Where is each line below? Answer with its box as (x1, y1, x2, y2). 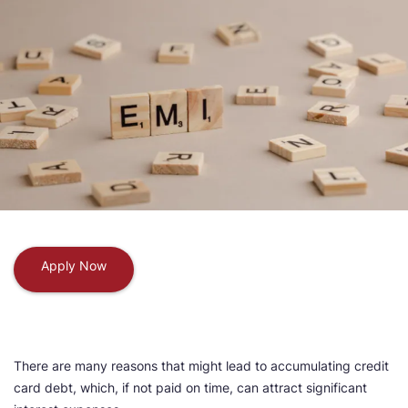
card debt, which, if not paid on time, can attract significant (14, 380, 367, 396)
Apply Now (41, 258, 107, 274)
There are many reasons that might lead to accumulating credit (14, 358, 389, 374)
